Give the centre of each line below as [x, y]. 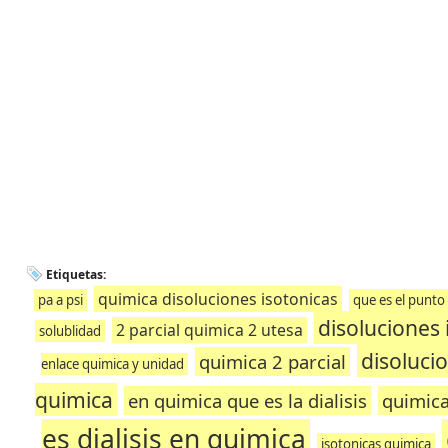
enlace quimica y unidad [112, 364]
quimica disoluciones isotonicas [217, 299]
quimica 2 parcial [272, 361]
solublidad [69, 331]
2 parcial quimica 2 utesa [209, 330]
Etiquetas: [76, 274]
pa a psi [60, 300]
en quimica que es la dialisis [248, 400]
